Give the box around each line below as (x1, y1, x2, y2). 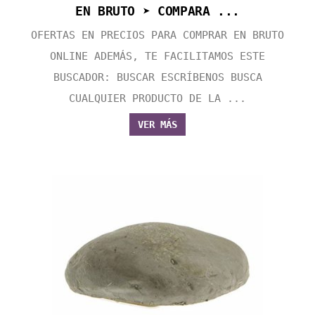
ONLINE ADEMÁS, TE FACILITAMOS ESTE (50, 50, 265, 63)
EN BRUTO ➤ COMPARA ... (75, 4, 240, 19)
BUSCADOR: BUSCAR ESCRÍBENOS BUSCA (53, 71, 262, 84)
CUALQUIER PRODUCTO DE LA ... (69, 92, 246, 105)
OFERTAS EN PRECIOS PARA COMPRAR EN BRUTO (31, 29, 284, 42)
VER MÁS (138, 119, 177, 131)
